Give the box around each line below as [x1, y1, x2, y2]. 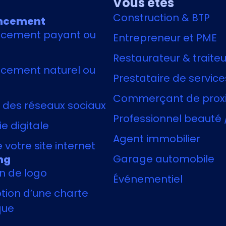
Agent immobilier [113, 132, 200, 146]
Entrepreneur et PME [113, 31, 217, 45]
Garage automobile [113, 152, 214, 166]
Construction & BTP [113, 11, 210, 25]
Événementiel [113, 172, 183, 187]
